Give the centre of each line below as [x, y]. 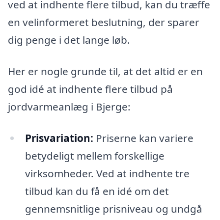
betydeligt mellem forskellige [95, 155]
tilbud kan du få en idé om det [97, 191]
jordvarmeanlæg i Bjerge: [69, 106]
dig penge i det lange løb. [69, 40]
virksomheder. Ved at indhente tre [107, 173]
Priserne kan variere [143, 138]
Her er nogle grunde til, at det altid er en [105, 71]
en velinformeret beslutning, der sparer [104, 22]
